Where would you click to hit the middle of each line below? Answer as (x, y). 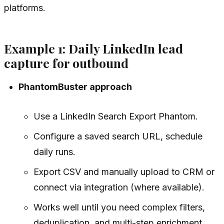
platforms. (25, 8)
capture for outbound (66, 62)
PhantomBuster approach (75, 87)
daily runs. (54, 152)
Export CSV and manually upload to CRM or (124, 172)
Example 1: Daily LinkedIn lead (93, 48)
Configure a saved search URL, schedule (118, 136)
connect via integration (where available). (119, 187)
